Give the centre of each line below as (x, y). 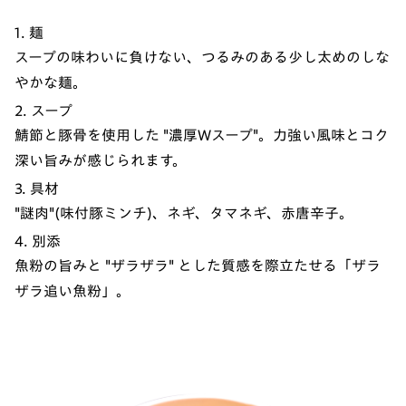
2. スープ (43, 111)
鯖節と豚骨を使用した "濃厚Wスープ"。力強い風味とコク (202, 135)
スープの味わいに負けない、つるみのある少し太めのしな (202, 58)
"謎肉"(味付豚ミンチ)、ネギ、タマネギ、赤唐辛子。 (184, 213)
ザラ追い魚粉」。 (72, 291)
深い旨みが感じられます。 (101, 161)
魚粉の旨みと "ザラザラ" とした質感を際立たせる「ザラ (198, 266)
